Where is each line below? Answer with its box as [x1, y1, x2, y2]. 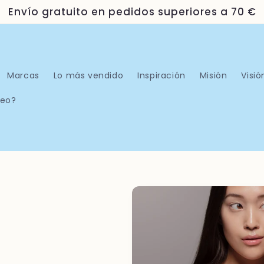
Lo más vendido [53, 69, 124, 81]
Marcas [7, 69, 39, 81]
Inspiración [137, 69, 186, 81]
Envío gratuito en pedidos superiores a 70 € [8, 5, 256, 19]
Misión [199, 69, 227, 81]
